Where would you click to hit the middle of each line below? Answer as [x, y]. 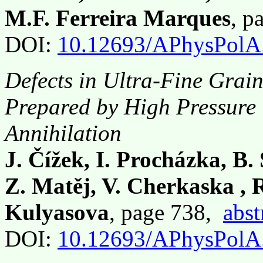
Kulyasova [57, 212]
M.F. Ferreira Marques [118, 18]
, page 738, [166, 212]
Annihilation [63, 133]
